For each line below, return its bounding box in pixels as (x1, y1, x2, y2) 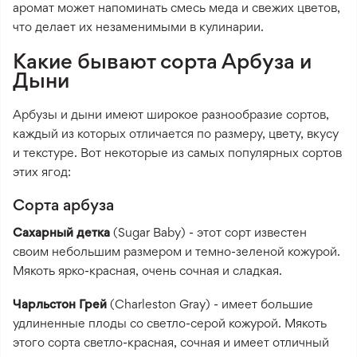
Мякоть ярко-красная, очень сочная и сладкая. (13, 262, 282, 278)
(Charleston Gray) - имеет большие (107, 296, 313, 312)
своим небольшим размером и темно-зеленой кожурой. (13, 243, 340, 259)
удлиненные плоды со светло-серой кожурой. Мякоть (13, 315, 327, 331)
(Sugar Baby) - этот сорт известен (110, 224, 307, 240)
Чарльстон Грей (13, 296, 107, 312)
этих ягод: (13, 163, 71, 179)
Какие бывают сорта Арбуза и (13, 47, 312, 73)
